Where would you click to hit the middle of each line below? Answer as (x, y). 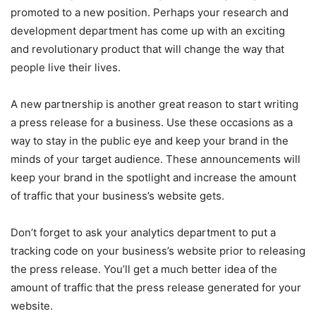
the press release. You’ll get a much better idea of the (144, 269)
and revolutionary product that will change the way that (147, 49)
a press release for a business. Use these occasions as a (152, 122)
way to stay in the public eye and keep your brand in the (150, 140)
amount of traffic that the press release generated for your (156, 287)
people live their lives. (66, 67)
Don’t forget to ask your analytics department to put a (143, 232)
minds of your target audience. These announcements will (156, 159)
